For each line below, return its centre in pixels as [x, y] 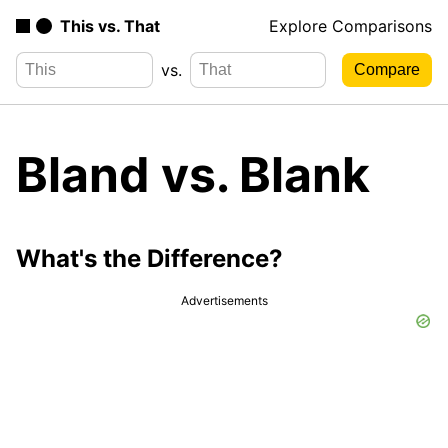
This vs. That [110, 26]
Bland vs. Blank [193, 174]
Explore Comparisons [350, 26]
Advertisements [224, 300]
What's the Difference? [149, 258]
